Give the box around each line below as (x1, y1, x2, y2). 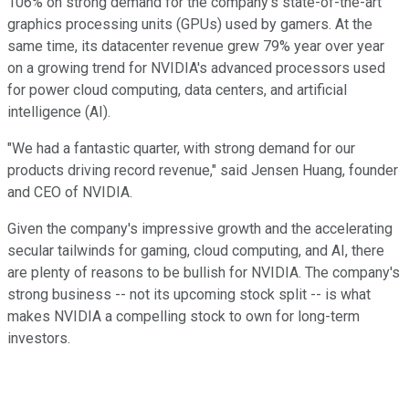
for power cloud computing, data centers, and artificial (7, 81, 347, 100)
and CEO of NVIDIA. (7, 184, 132, 202)
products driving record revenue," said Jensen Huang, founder (7, 162, 398, 180)
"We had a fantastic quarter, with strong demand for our (7, 140, 355, 158)
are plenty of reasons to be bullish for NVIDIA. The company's (7, 264, 400, 282)
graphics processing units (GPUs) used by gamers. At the (7, 16, 372, 34)
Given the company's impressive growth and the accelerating (7, 220, 393, 238)
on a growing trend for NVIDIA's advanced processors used (7, 59, 385, 78)
